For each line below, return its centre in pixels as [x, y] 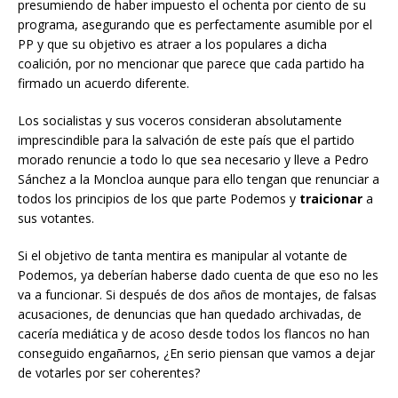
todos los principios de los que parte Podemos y [159, 199]
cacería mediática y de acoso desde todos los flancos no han [194, 334]
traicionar [331, 199]
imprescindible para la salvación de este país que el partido [186, 140]
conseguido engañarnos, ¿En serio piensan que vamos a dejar [196, 354]
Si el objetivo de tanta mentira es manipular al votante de [183, 256]
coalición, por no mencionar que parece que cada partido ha [191, 64]
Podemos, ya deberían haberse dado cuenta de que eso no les [198, 275]
